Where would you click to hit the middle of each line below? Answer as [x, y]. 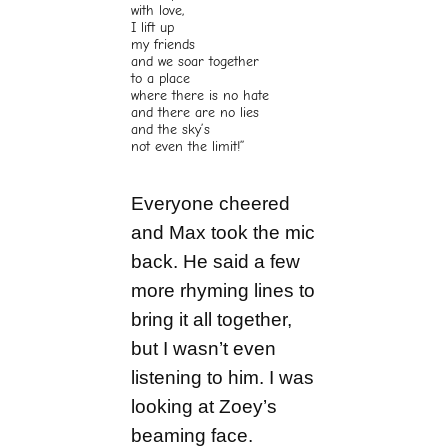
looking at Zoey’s [204, 406]
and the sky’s [171, 130]
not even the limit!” [188, 147]
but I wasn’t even [204, 348]
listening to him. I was [223, 377]
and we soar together [195, 62]
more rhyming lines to [223, 290]
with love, [158, 11]
